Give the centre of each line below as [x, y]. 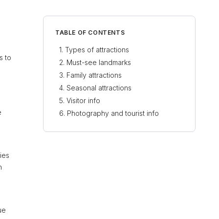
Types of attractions [97, 50]
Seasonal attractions [99, 88]
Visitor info [83, 100]
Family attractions [94, 75]
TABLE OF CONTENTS [90, 33]
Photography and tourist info [113, 113]
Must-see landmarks [99, 62]
